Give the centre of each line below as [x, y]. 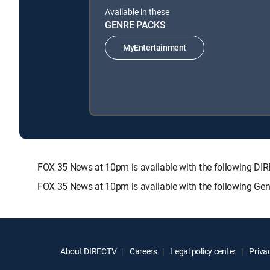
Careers [143, 251]
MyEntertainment [155, 48]
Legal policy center [202, 251]
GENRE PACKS [135, 24]
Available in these [137, 11]
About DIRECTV [89, 251]
